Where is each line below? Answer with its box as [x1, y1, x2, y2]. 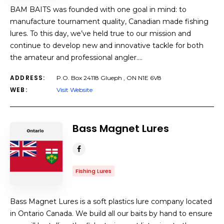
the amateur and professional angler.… [10, 53, 142, 62]
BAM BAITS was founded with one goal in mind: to [10, 5, 186, 14]
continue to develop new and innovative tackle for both [10, 41, 203, 50]
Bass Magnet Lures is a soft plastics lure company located [10, 197, 212, 206]
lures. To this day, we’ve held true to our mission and [10, 29, 191, 38]
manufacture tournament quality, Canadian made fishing [10, 17, 208, 26]
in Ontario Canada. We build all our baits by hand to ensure [10, 209, 212, 218]
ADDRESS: [10, 73, 45, 82]
